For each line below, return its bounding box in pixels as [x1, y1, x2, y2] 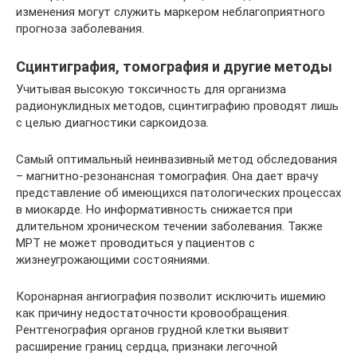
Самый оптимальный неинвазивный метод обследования [16, 152, 337, 167]
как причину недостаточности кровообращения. [16, 306, 289, 320]
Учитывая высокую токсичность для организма [16, 82, 286, 96]
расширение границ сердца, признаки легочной [16, 339, 277, 354]
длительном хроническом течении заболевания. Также [16, 219, 323, 233]
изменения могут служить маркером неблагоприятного [16, 5, 325, 19]
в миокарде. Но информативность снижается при [16, 202, 292, 217]
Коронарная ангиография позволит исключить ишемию [16, 289, 326, 304]
